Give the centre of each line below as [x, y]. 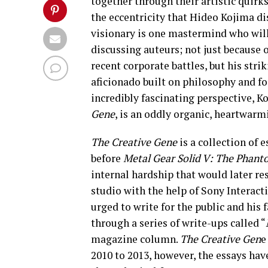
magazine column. [135, 239]
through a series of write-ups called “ [178, 223]
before [107, 159]
